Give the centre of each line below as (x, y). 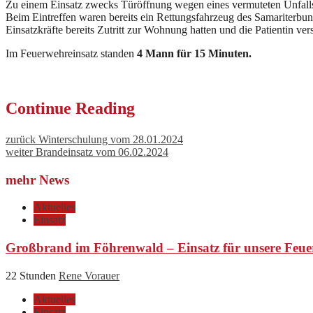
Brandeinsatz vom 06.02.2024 (101, 152)
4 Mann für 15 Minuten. (194, 53)
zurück (21, 139)
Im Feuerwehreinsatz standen (71, 53)
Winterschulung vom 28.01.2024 (109, 139)
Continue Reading (70, 108)
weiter (19, 152)
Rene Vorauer (89, 275)
